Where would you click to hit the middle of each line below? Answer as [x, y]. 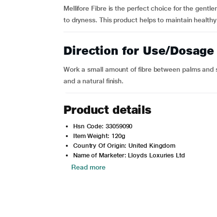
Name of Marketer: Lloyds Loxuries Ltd [129, 155]
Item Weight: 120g [99, 136]
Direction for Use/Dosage [139, 51]
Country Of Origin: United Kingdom [124, 146]
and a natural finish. [93, 81]
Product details [107, 110]
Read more [88, 167]
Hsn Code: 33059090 [103, 126]
